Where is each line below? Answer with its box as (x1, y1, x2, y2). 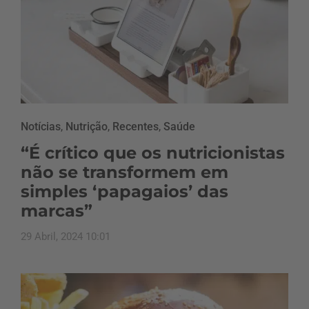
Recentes (112, 119, 159, 133)
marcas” (21, 200, 92, 221)
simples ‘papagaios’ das (21, 181, 228, 201)
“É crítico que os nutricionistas (21, 142, 285, 163)
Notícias (21, 119, 61, 133)
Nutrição (66, 119, 108, 133)
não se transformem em (21, 161, 228, 182)
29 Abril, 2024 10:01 (21, 230, 110, 243)
